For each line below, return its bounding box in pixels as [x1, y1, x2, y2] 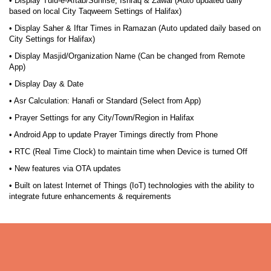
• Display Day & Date [9, 79, 83, 88]
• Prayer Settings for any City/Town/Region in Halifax [9, 113, 194, 122]
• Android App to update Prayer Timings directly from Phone [9, 130, 218, 139]
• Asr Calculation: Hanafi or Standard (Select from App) [9, 96, 201, 105]
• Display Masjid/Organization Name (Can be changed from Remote [9, 51, 245, 60]
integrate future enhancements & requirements [9, 192, 171, 201]
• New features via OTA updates [9, 164, 121, 173]
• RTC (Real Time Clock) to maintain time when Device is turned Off [9, 147, 247, 156]
